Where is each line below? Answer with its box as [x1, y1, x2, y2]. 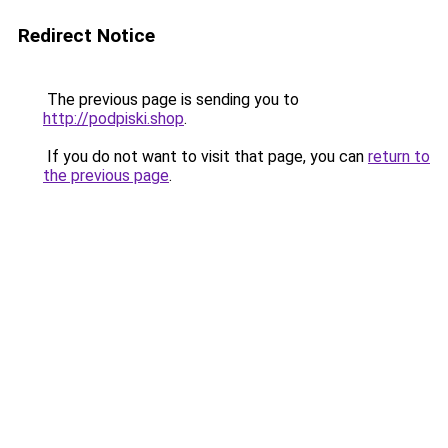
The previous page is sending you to [43, 90, 299, 109]
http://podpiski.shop [43, 109, 184, 128]
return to [368, 147, 430, 166]
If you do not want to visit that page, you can [43, 147, 368, 166]
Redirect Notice [18, 24, 155, 47]
